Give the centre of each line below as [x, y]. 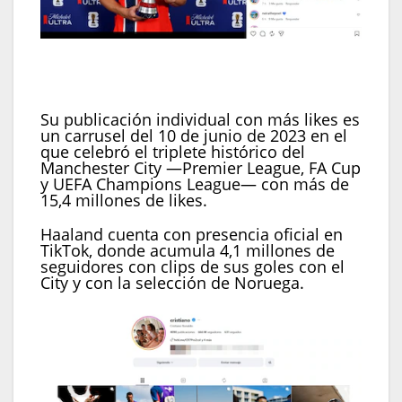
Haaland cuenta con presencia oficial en [192, 234]
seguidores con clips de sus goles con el [192, 266]
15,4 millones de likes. [124, 200]
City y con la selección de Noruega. [172, 282]
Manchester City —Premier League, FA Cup [201, 167]
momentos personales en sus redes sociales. [184, 74]
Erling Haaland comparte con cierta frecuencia [188, 50]
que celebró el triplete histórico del [173, 151]
